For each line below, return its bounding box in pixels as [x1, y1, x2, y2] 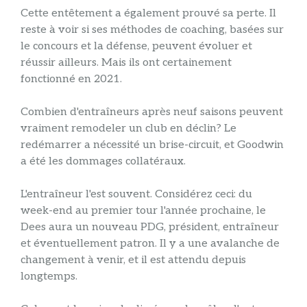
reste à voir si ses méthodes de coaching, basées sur [21, 23, 284, 37]
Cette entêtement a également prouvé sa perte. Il [21, 7, 276, 21]
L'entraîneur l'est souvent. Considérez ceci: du [21, 188, 252, 201]
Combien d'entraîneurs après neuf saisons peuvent [21, 106, 283, 119]
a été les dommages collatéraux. [21, 155, 186, 169]
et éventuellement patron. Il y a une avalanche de [21, 237, 280, 251]
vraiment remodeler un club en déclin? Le [21, 122, 236, 136]
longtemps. [21, 270, 77, 284]
